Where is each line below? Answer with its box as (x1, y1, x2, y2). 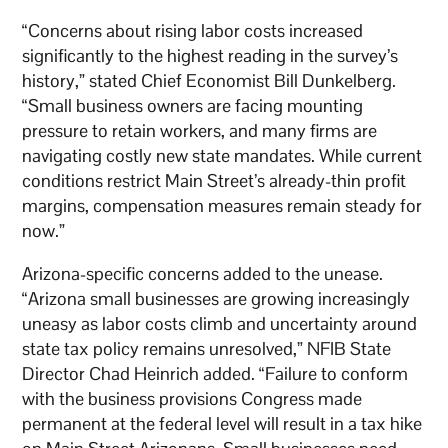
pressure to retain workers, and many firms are (22, 118, 378, 142)
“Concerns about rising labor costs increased (22, 18, 364, 42)
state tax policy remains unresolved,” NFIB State (22, 336, 392, 360)
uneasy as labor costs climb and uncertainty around (22, 311, 418, 335)
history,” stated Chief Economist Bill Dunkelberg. (22, 68, 397, 92)
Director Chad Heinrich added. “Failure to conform (22, 361, 409, 385)
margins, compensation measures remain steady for (22, 193, 423, 217)
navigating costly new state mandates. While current (22, 143, 423, 167)
